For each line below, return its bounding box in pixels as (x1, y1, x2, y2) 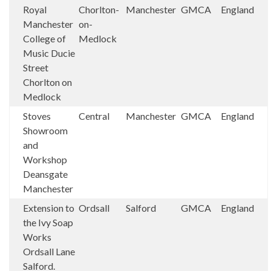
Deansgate (23, 168, 68, 180)
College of (23, 32, 66, 44)
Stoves (23, 109, 51, 122)
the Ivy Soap (23, 216, 73, 228)
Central (79, 109, 109, 122)
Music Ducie (23, 47, 75, 59)
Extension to (23, 201, 74, 214)
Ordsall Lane (23, 245, 75, 257)
